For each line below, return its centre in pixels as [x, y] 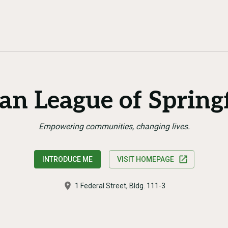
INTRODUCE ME [67, 159]
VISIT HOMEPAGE [145, 159]
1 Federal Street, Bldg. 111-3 [120, 186]
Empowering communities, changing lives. [114, 126]
